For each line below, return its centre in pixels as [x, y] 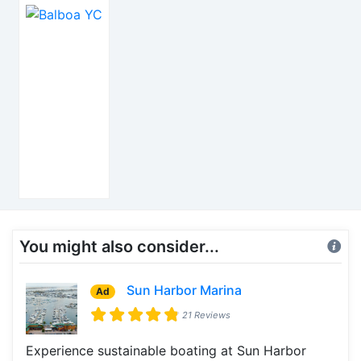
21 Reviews [207, 315]
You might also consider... [119, 246]
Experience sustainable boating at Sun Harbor [166, 350]
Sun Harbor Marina [185, 290]
